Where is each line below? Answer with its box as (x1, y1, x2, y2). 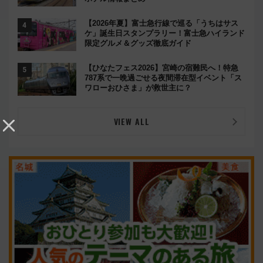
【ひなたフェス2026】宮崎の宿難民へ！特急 (85, 63, 238, 72)
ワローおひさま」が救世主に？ (85, 83, 191, 92)
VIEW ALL (113, 115, 150, 128)
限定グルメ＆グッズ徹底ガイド (85, 38, 191, 48)
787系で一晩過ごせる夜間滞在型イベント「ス (85, 73, 242, 82)
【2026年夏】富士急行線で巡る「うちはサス (85, 18, 238, 28)
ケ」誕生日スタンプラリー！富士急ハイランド (85, 28, 245, 38)
